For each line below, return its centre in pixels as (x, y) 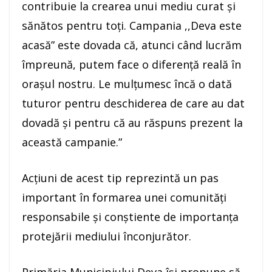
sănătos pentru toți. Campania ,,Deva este (132, 26)
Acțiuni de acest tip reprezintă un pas (120, 178)
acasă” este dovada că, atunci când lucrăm (132, 45)
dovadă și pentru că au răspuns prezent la (132, 123)
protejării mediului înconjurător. (107, 236)
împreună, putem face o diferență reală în (131, 65)
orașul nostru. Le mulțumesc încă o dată (127, 84)
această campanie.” (72, 142)
